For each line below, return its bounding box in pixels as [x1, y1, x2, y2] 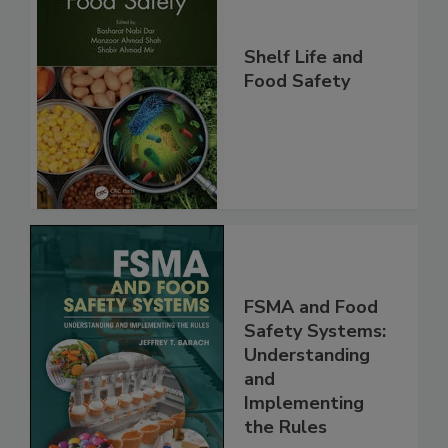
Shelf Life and [244, 87, 363, 112]
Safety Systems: [244, 361, 386, 385]
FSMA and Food [244, 337, 378, 361]
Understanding [244, 385, 370, 409]
